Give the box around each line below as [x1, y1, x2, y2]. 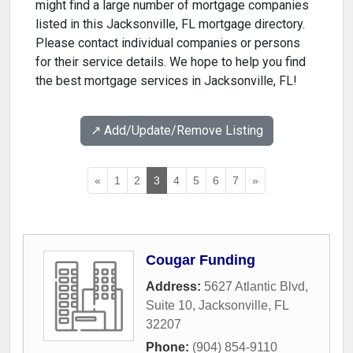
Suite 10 [146, 299, 192, 313]
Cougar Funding [146, 252, 255, 269]
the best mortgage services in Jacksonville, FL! [35, 73, 297, 89]
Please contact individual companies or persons [35, 35, 300, 51]
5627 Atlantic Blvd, [204, 280, 308, 294]
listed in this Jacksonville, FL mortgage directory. [35, 17, 305, 32]
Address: [146, 280, 204, 294]
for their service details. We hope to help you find [35, 54, 306, 70]
